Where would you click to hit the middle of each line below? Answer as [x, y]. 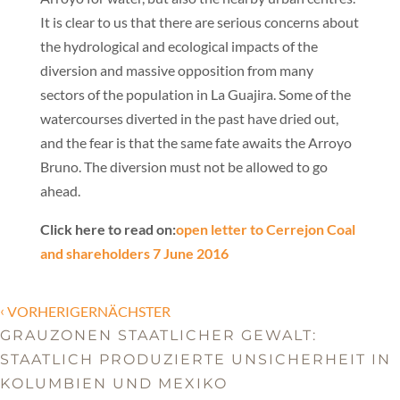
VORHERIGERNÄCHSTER [87, 311]
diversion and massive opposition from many [176, 70]
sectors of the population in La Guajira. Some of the [195, 94]
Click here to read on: [108, 229]
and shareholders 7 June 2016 [134, 253]
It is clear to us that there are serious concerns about [199, 22]
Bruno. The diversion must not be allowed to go [183, 167]
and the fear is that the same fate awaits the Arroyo [196, 142]
